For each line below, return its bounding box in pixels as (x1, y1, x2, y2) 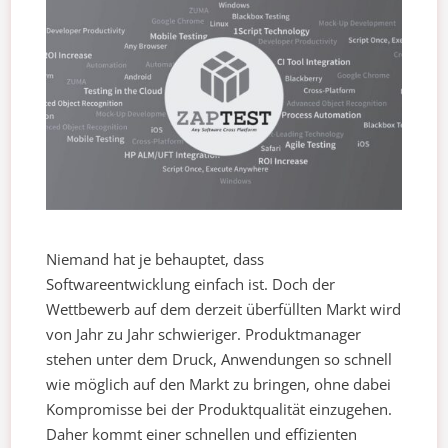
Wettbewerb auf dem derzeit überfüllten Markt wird (46, 299, 402, 320)
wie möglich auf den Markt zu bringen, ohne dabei (46, 374, 392, 395)
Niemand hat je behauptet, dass (46, 249, 265, 270)
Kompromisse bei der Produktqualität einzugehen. (46, 399, 393, 420)
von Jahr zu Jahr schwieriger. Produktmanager (46, 324, 362, 345)
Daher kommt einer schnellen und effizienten (46, 424, 358, 445)
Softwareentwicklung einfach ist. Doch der (46, 274, 336, 295)
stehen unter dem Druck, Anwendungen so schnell (46, 349, 393, 370)
